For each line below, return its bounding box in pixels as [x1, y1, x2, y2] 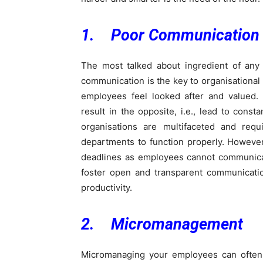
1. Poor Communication [81, 26, 259, 45]
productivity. [81, 182, 132, 194]
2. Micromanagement [81, 215, 243, 234]
